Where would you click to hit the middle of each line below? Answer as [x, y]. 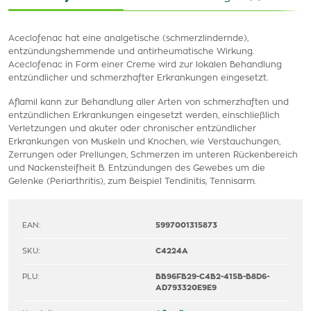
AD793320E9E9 [186, 288]
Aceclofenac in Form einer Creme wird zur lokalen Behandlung [145, 65]
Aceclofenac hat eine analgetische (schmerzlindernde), [128, 38]
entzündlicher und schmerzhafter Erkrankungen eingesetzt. [138, 78]
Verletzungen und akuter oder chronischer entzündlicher [132, 128]
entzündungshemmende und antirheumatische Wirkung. [131, 51]
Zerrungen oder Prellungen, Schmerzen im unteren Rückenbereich [153, 155]
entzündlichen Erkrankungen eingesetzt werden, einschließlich [144, 115]
